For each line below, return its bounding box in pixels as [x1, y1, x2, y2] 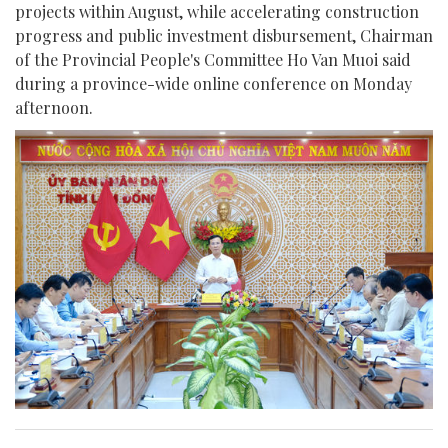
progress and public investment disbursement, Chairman [15, 25, 433, 47]
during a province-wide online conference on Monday [15, 73, 412, 95]
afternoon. [15, 97, 93, 119]
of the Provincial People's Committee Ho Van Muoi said [15, 49, 411, 71]
